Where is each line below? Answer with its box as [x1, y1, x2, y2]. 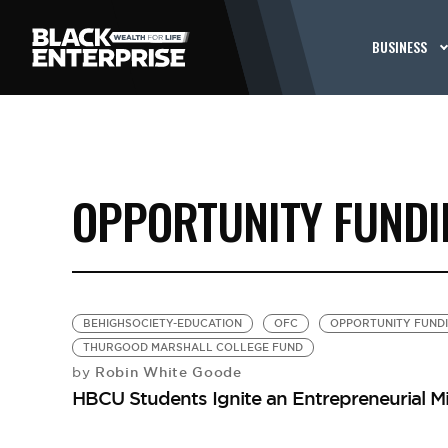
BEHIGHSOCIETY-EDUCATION [82, 317, 242, 330]
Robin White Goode [90, 363, 242, 381]
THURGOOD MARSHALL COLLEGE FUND [82, 341, 303, 354]
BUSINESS [372, 36, 428, 57]
